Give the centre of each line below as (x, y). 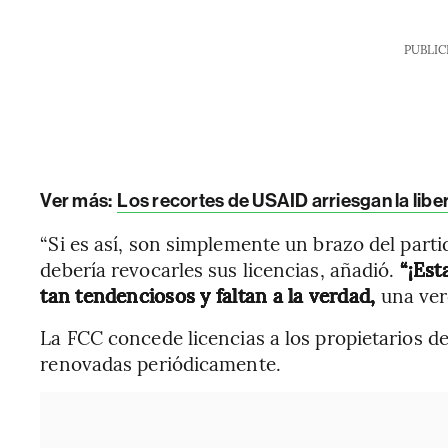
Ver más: (78, 200)
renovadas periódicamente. (160, 363)
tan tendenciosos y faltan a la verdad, (210, 295)
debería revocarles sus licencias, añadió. (220, 269)
